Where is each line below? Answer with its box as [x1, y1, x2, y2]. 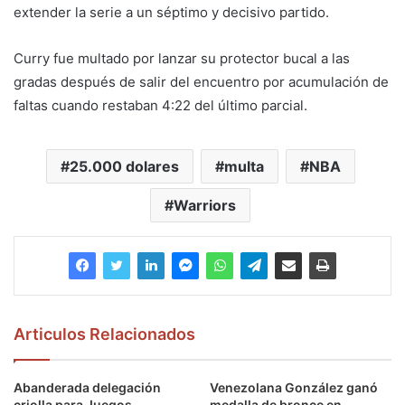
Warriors [174, 195, 236, 214]
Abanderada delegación [14, 379, 161, 395]
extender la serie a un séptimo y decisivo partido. [14, 3, 329, 21]
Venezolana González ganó [210, 379, 378, 395]
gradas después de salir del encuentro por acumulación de [14, 72, 389, 90]
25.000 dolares [69, 156, 179, 175]
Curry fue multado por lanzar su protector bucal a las [14, 49, 350, 67]
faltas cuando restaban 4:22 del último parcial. [14, 96, 307, 114]
